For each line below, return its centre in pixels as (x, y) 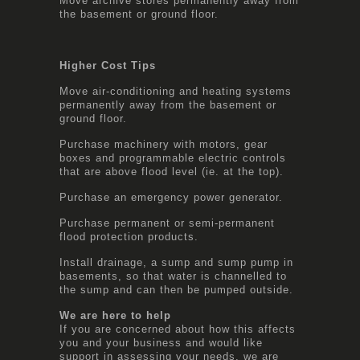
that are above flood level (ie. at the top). (172, 171)
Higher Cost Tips (108, 65)
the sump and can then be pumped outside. (176, 289)
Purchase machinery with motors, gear (164, 144)
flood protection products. (129, 236)
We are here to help (115, 315)
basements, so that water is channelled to (173, 276)
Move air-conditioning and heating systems (176, 91)
